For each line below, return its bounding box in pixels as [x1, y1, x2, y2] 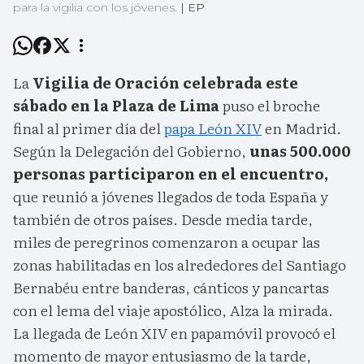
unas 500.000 [249, 140, 351, 162]
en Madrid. [262, 117, 341, 140]
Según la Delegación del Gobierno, [13, 140, 249, 162]
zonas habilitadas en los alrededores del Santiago [13, 253, 346, 276]
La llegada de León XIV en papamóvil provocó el [13, 322, 336, 344]
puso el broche [223, 94, 320, 117]
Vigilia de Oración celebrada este [32, 71, 298, 94]
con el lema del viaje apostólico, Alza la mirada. [13, 299, 333, 322]
